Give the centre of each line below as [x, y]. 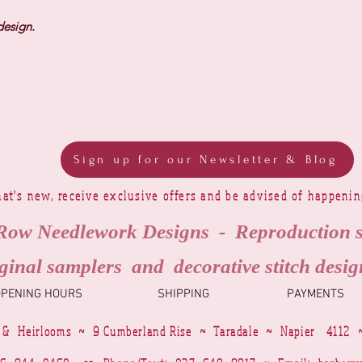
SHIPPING [183, 295]
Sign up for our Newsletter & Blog [206, 160]
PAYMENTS [316, 295]
